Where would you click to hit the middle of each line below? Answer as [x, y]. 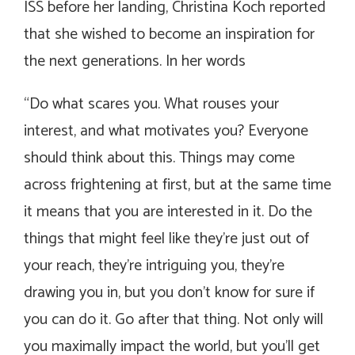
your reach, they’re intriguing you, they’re [154, 265]
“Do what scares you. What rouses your [151, 104]
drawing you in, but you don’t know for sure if [169, 292]
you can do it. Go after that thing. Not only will [174, 319]
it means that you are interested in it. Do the [168, 212]
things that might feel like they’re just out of [166, 239]
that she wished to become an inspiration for [169, 34]
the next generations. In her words [135, 61]
